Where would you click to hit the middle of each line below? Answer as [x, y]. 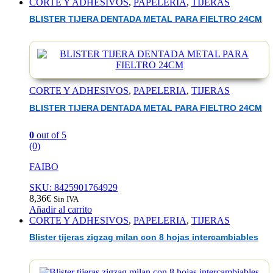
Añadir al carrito [61, 209]
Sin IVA [66, 199]
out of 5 [50, 135]
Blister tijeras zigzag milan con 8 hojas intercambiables [144, 238]
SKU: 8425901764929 [73, 187]
